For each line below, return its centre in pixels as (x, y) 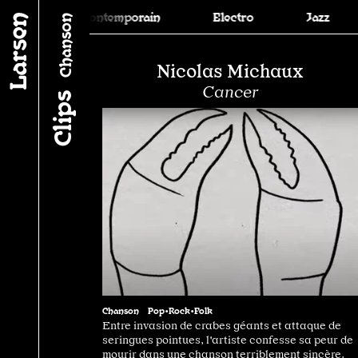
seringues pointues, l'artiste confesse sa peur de (228, 339)
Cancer (230, 92)
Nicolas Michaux (230, 71)
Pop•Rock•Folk (180, 310)
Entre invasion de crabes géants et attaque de (222, 325)
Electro (213, 16)
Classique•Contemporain (71, 16)
